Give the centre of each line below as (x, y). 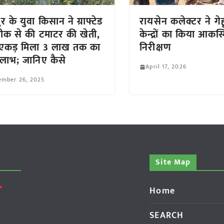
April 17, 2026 (166, 67)
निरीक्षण (155, 48)
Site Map (173, 162)
